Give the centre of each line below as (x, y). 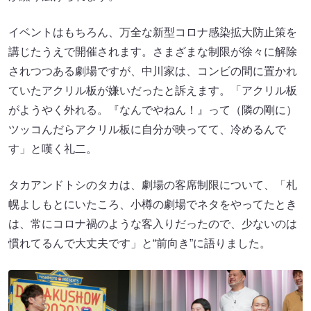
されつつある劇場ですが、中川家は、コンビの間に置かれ (153, 71)
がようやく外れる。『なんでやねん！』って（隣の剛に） (153, 110)
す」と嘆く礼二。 (53, 149)
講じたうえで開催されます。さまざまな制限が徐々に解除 (153, 51)
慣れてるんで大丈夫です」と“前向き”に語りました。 (140, 243)
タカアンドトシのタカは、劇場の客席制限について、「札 (153, 185)
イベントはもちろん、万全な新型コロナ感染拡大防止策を (153, 32)
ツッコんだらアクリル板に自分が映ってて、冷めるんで (147, 129)
